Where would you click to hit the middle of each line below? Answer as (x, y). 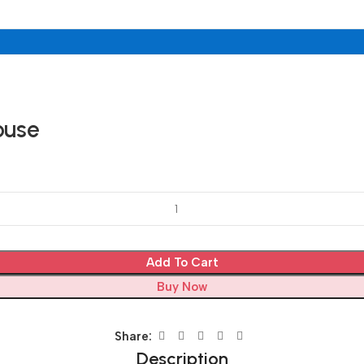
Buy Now (182, 287)
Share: (133, 336)
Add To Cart (182, 263)
